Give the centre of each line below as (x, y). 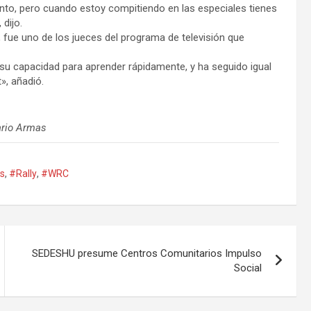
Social (248, 268)
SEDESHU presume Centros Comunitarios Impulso (147, 253)
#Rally (23, 173)
